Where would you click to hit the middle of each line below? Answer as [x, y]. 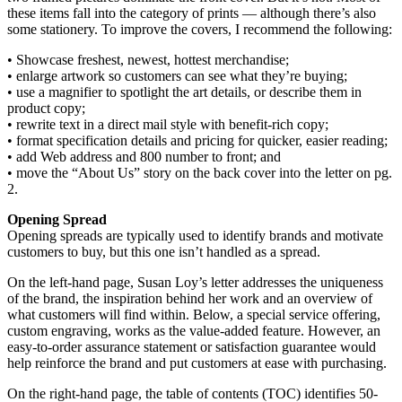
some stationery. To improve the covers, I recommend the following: [200, 30]
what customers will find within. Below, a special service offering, [194, 315]
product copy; [46, 109]
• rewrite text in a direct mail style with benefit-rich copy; [168, 125]
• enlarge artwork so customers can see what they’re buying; [177, 76]
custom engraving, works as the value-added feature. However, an [194, 331]
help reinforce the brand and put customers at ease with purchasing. [197, 363]
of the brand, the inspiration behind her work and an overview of [190, 299]
